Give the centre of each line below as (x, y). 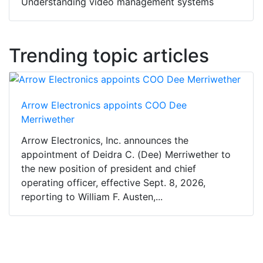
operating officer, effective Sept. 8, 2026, (113, 183)
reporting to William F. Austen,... (92, 197)
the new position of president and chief (109, 169)
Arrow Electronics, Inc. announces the (105, 141)
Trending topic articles (109, 56)
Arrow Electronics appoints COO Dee (104, 105)
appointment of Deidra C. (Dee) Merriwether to (126, 155)
